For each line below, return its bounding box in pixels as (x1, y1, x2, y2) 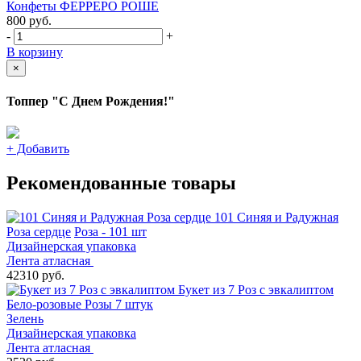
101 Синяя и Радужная (214, 210, 338, 224)
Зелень (6, 311, 44, 326)
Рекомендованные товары (6, 172, 236, 193)
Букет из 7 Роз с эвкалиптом (178, 282, 334, 297)
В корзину (6, 45, 63, 60)
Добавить (14, 141, 69, 156)
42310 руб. (6, 268, 64, 282)
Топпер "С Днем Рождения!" (6, 93, 175, 108)
